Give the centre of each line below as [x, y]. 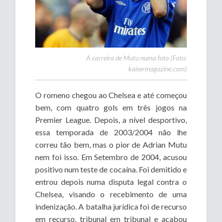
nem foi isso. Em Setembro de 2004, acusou [111, 157]
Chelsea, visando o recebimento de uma [111, 194]
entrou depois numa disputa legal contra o [111, 182]
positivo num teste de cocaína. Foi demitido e [111, 169]
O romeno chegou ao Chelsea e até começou [111, 95]
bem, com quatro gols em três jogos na [111, 108]
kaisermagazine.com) [157, 69]
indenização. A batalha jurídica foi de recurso [111, 207]
